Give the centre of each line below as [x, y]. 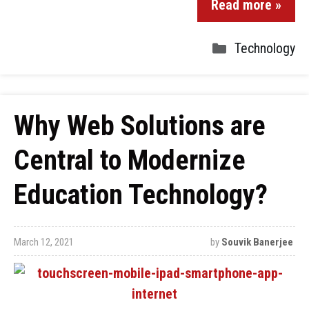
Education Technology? [141, 195]
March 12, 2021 [44, 242]
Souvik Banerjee [257, 242]
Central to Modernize [130, 160]
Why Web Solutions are [140, 126]
